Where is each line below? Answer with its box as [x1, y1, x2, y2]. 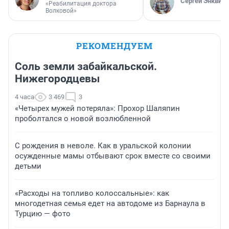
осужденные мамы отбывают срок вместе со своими [15, 151, 211, 161]
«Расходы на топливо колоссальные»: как [15, 189, 169, 198]
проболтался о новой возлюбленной [15, 114, 151, 124]
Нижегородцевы [15, 73, 100, 85]
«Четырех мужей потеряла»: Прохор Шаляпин [15, 104, 180, 113]
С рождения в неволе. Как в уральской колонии [15, 141, 191, 151]
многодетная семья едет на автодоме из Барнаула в [15, 199, 205, 209]
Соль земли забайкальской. [15, 60, 157, 73]
